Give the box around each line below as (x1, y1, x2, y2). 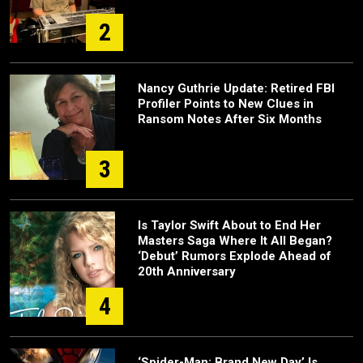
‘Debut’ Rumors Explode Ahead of (138, 249, 331, 264)
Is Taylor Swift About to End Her (138, 218, 321, 233)
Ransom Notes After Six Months (138, 112, 322, 127)
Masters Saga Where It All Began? (138, 233, 332, 249)
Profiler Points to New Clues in (138, 96, 314, 112)
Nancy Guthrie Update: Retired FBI (138, 81, 335, 96)
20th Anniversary (138, 264, 236, 280)
